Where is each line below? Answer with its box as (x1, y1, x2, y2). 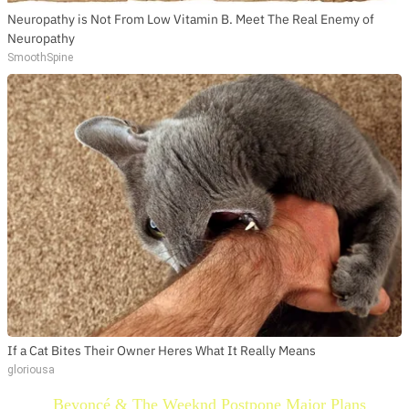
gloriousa (7, 362, 55, 376)
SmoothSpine (7, 50, 73, 64)
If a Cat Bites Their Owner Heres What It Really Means (7, 341, 316, 359)
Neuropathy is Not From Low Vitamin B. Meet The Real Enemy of (7, 10, 374, 27)
